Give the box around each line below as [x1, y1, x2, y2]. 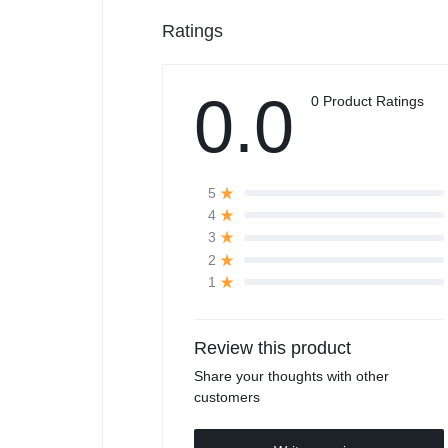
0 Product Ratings [311, 92, 424, 109]
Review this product [194, 338, 351, 359]
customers [194, 389, 260, 406]
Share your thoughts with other [194, 368, 389, 385]
